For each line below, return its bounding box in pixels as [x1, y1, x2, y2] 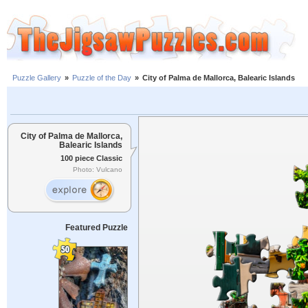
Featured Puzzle [65, 223, 128, 232]
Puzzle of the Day [72, 74, 131, 82]
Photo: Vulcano [73, 166, 122, 174]
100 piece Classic [60, 153, 122, 162]
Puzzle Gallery [12, 74, 61, 82]
